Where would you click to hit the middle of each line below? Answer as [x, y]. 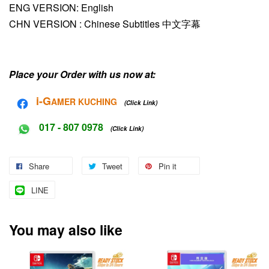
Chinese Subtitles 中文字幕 [142, 23]
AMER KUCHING [84, 101]
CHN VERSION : [47, 23]
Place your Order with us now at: [82, 74]
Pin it [168, 166]
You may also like [66, 229]
